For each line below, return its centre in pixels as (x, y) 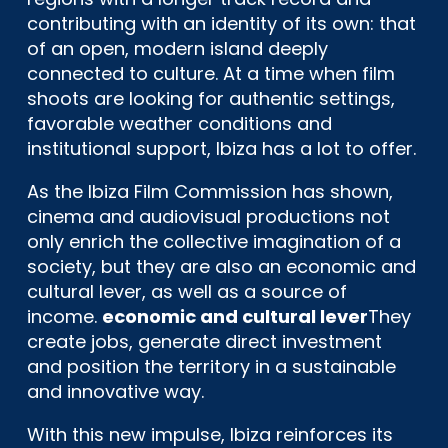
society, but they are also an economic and (221, 266)
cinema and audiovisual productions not (208, 216)
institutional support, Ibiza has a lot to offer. (221, 148)
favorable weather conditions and (179, 123)
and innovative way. (115, 391)
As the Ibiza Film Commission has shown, (210, 191)
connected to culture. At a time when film (211, 73)
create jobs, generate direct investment (204, 341)
